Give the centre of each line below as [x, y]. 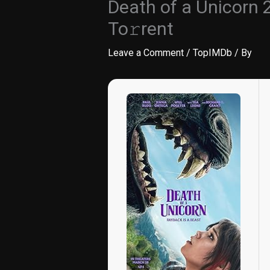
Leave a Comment [146, 53]
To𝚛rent [140, 29]
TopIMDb [212, 53]
